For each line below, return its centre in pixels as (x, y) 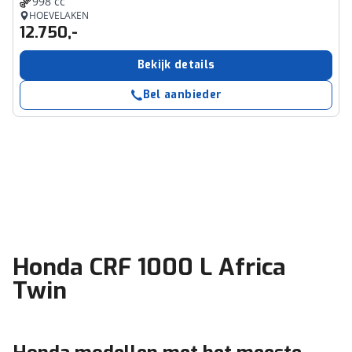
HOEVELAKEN (59, 15)
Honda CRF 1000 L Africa (149, 267)
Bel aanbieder (182, 95)
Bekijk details (176, 65)
